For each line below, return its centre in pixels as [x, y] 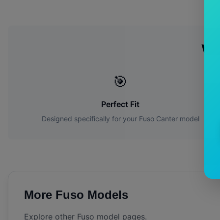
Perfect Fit [121, 104]
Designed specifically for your [90, 119]
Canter [167, 119]
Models [106, 195]
